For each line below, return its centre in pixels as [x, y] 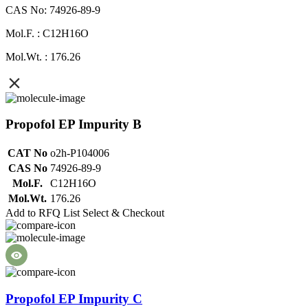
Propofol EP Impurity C [74, 298]
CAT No [27, 153]
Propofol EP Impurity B [74, 124]
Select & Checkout [123, 213]
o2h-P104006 [80, 153]
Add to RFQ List [43, 213]
